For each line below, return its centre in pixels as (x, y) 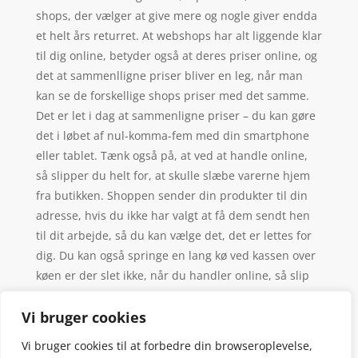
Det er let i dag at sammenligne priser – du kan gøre (175, 115)
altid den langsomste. (93, 315)
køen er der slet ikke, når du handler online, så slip (172, 275)
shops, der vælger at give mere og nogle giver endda (176, 15)
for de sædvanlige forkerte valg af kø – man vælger (171, 295)
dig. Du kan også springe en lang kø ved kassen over (175, 255)
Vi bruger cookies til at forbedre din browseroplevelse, (167, 346)
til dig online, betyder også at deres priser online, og (176, 55)
